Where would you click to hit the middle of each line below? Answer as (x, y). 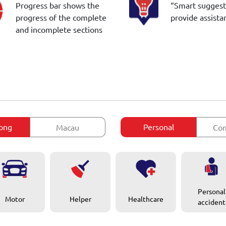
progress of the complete (61, 17)
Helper (80, 199)
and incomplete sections (59, 30)
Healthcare (146, 199)
